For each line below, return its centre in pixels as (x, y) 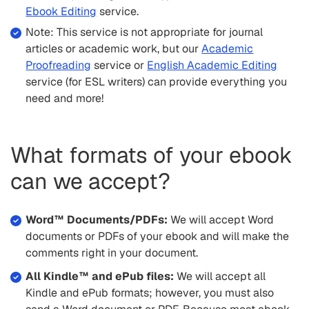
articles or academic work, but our (114, 48)
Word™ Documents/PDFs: (97, 219)
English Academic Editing (212, 65)
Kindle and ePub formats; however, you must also (150, 292)
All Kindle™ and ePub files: (100, 276)
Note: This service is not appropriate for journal (144, 32)
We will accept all (220, 276)
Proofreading (59, 65)
